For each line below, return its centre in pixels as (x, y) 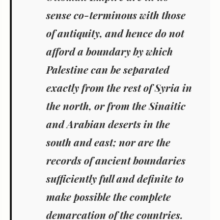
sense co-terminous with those (116, 15)
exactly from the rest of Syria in (119, 88)
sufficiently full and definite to (115, 179)
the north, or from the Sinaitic (116, 106)
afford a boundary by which (110, 51)
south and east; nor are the (108, 142)
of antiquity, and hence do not (115, 33)
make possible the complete (109, 197)
